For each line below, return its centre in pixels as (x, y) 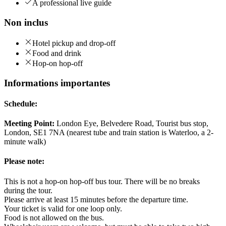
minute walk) (25, 142)
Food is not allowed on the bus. (54, 217)
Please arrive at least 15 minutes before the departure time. (96, 199)
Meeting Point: (29, 124)
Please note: (24, 161)
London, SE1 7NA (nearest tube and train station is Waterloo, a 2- (109, 133)
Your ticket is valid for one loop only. (63, 208)
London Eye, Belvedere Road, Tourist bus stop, (131, 124)
